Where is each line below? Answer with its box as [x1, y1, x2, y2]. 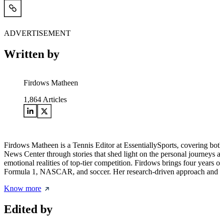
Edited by [4, 202, 53, 216]
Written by [4, 48, 59, 61]
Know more [4, 184, 41, 192]
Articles [41, 95, 67, 104]
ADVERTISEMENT [4, 29, 71, 38]
